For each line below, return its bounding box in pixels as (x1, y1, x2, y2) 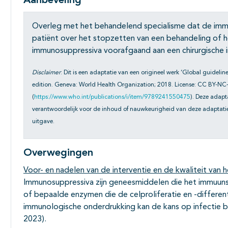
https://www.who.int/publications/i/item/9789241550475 (34, 94, 190, 101)
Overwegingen (23, 148, 93, 159)
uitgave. (32, 119, 54, 125)
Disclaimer (32, 70, 61, 76)
